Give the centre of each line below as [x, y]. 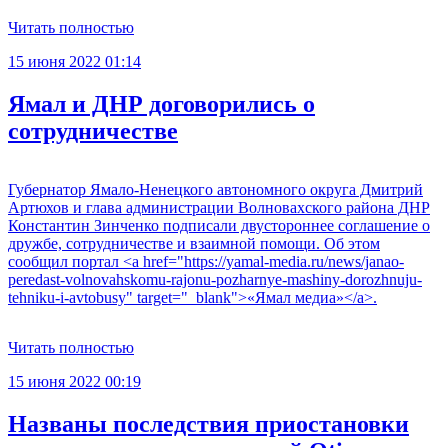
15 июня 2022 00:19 [74, 381]
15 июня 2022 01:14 [74, 61]
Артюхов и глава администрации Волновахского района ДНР [219, 207]
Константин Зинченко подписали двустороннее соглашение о [219, 225]
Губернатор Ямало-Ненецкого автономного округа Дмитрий [215, 189]
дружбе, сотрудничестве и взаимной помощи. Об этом [194, 243]
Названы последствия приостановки [208, 423]
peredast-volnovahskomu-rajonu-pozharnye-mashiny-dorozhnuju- [215, 279]
